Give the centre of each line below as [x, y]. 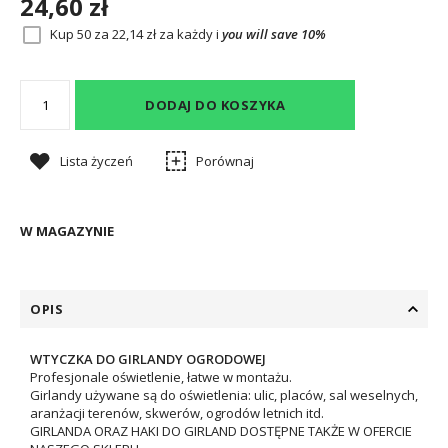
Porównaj [225, 161]
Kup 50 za [81, 34]
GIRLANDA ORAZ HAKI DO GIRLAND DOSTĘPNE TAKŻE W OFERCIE [221, 431]
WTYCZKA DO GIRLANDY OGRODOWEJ [149, 359]
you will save [261, 34]
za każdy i [189, 34]
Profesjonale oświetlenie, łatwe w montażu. [161, 377]
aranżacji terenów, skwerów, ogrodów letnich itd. [177, 413]
